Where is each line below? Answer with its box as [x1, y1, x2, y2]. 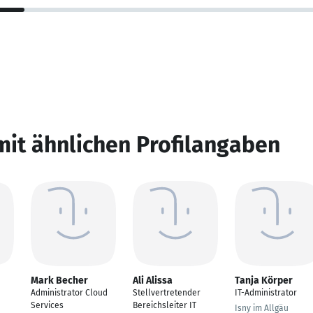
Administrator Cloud [31, 288, 108, 298]
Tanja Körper [235, 275, 293, 286]
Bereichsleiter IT [133, 300, 196, 310]
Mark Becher [31, 275, 88, 286]
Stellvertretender [133, 288, 201, 298]
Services [31, 300, 64, 310]
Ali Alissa [133, 275, 173, 286]
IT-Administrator [235, 288, 297, 298]
